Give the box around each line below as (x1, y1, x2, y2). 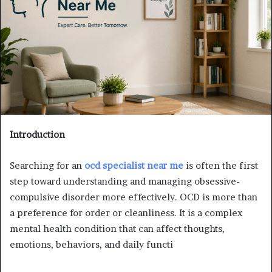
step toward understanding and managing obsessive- (10, 175, 240, 187)
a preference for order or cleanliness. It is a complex (10, 206, 243, 219)
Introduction (10, 128, 65, 140)
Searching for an (10, 159, 84, 171)
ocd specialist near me (84, 159, 183, 171)
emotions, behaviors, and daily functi (10, 238, 173, 250)
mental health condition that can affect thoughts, (10, 222, 225, 234)
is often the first (183, 159, 258, 171)
